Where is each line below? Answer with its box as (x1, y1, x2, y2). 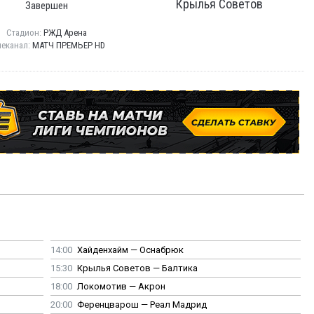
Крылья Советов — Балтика (76, 263, 198, 274)
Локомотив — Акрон (76, 281, 165, 292)
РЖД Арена (43, 27, 87, 39)
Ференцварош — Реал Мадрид (76, 299, 207, 310)
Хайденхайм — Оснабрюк (76, 245, 184, 256)
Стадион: (6, 27, 43, 39)
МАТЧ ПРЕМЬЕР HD (32, 40, 105, 51)
